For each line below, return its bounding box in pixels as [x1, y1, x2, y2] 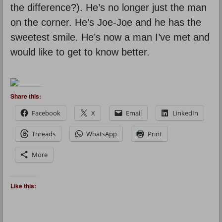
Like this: [10, 181, 36, 190]
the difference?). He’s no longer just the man [10, 1, 207, 13]
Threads [32, 129, 55, 138]
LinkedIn [172, 108, 198, 117]
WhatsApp [86, 129, 117, 138]
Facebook [32, 108, 60, 117]
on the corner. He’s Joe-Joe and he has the [10, 16, 201, 28]
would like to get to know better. [10, 46, 150, 57]
